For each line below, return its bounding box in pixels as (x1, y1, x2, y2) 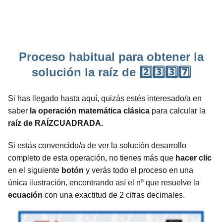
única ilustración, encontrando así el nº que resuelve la (8, 178, 200, 187)
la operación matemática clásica (30, 106, 150, 115)
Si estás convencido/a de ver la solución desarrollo (8, 141, 186, 150)
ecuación (8, 190, 43, 199)
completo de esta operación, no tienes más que (8, 153, 175, 162)
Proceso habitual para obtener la (18, 50, 204, 63)
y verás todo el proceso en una (84, 166, 193, 174)
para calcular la (150, 106, 206, 115)
